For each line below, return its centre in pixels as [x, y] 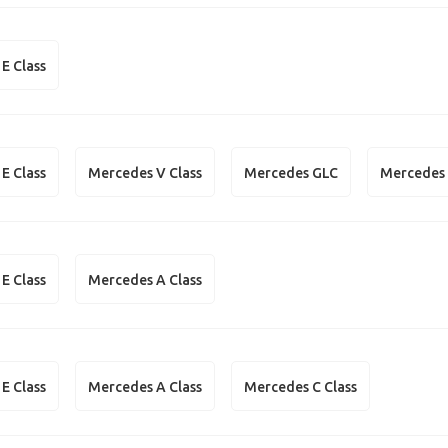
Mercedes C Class [301, 386]
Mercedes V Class [145, 172]
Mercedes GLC [291, 172]
